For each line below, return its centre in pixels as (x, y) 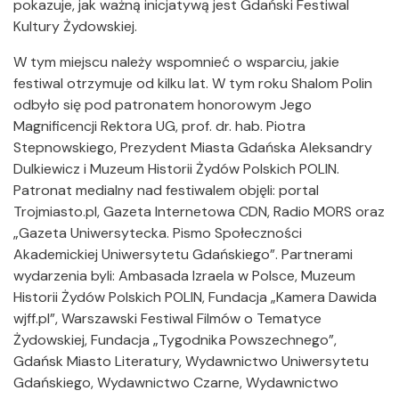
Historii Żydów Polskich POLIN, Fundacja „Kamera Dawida (195, 297)
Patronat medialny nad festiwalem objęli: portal (166, 191)
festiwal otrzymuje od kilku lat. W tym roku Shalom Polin (193, 84)
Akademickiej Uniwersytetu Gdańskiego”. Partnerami (183, 255)
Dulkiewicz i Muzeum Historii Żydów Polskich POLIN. (176, 169)
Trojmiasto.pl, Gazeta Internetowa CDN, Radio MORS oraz (199, 212)
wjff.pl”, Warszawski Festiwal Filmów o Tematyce (167, 319)
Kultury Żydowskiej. (75, 27)
